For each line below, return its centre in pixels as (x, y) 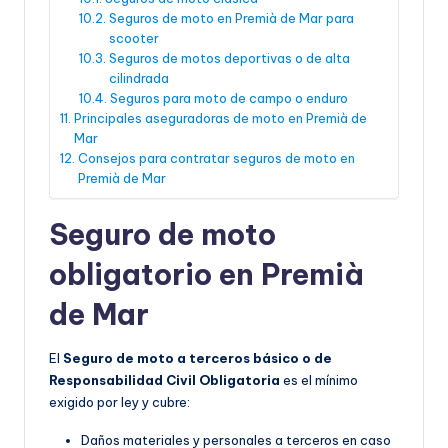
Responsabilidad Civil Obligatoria (164, 380)
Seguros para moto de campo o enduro (228, 98)
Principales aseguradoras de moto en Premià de (220, 118)
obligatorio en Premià (206, 275)
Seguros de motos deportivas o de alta (229, 58)
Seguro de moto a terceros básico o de (197, 358)
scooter (133, 38)
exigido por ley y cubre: (119, 402)
